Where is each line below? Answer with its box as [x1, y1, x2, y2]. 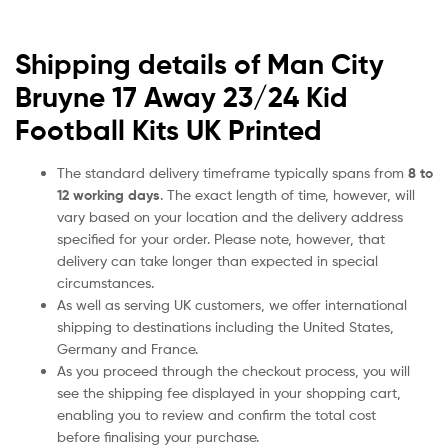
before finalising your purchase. [57, 427, 259, 445]
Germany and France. [57, 339, 198, 357]
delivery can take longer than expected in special [57, 251, 378, 269]
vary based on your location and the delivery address [57, 207, 403, 225]
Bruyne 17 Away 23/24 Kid [15, 79, 348, 114]
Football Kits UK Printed [15, 112, 322, 147]
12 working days [57, 185, 160, 204]
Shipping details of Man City [15, 46, 384, 81]
